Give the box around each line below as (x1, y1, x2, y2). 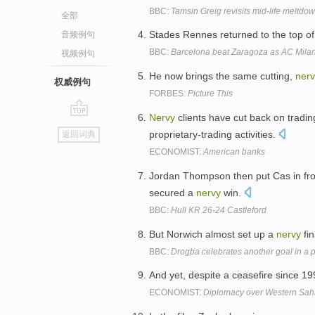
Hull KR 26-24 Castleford (171, 205, 266, 215)
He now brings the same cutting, (149, 70, 295, 82)
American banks (203, 146, 265, 157)
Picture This (188, 89, 233, 99)
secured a (149, 186, 196, 198)
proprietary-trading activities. (149, 128, 278, 140)
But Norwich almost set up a (149, 228, 276, 240)
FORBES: (149, 89, 188, 99)
